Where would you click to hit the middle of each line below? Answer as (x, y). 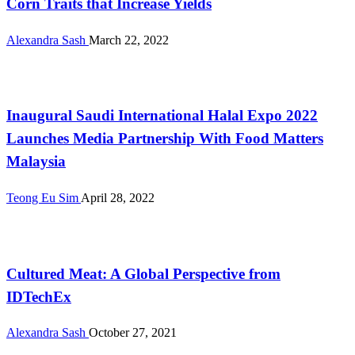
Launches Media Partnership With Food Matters (165, 139)
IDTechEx (39, 296)
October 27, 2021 (133, 333)
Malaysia (36, 162)
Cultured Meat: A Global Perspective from (143, 273)
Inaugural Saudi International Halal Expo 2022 (162, 116)
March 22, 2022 (129, 40)
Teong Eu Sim (44, 197)
